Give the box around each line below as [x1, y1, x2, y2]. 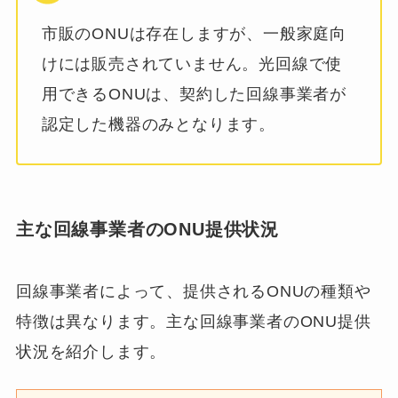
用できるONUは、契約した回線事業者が [41, 84, 347, 103]
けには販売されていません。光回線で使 [41, 54, 343, 73]
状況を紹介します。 [15, 343, 167, 362]
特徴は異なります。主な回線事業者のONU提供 [15, 313, 371, 331]
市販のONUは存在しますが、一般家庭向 [41, 24, 347, 43]
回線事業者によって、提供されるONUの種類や [15, 283, 371, 301]
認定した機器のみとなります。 [41, 115, 276, 133]
